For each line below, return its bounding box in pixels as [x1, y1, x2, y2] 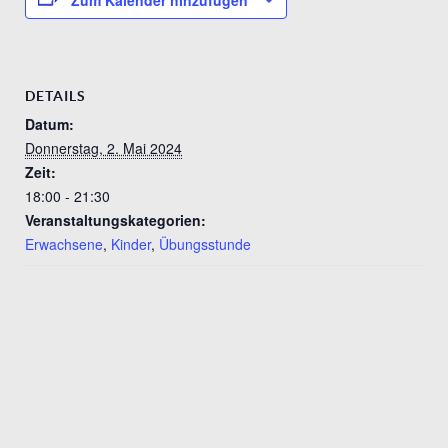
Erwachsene [25, 233, 103, 254]
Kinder [111, 233, 151, 254]
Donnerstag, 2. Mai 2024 [25, 137, 182, 158]
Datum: [25, 113, 74, 134]
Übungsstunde [159, 233, 251, 254]
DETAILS [25, 87, 86, 104]
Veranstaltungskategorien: [25, 209, 206, 230]
